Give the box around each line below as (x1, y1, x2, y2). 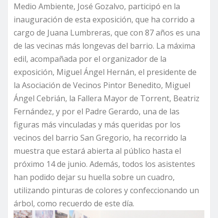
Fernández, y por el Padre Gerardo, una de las (14, 106, 180, 117)
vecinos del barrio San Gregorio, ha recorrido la (14, 132, 186, 143)
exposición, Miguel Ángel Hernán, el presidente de (14, 66, 197, 77)
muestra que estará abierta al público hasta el (14, 145, 181, 156)
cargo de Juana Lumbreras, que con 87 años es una (14, 27, 200, 38)
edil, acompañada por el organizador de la (14, 53, 166, 64)
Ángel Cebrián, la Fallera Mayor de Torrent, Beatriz (14, 92, 200, 104)
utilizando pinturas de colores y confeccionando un (14, 184, 199, 196)
